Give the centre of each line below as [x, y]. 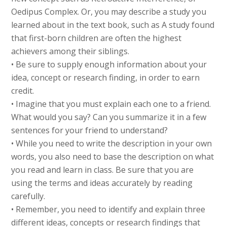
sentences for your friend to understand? [90, 130]
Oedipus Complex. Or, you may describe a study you [109, 12]
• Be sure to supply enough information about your [109, 65]
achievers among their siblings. [70, 51]
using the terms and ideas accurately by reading [102, 183]
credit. [23, 91]
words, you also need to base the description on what [113, 157]
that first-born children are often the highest [97, 38]
